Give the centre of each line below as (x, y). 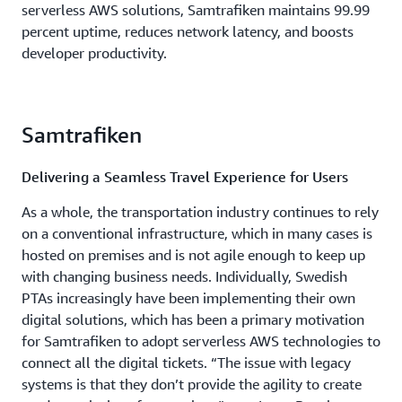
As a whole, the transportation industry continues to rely (200, 212)
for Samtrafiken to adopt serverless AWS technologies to (201, 341)
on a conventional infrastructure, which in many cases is (197, 234)
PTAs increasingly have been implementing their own (188, 298)
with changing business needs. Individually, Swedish (184, 277)
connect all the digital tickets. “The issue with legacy (186, 363)
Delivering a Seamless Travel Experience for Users (185, 177)
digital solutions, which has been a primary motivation (193, 320)
